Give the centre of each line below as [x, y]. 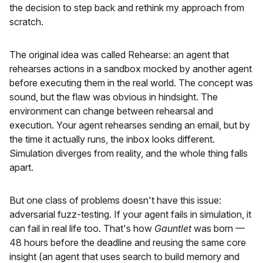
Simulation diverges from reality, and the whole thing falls [129, 153]
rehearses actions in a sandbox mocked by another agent [131, 68]
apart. [21, 167]
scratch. [26, 21]
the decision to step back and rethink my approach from [127, 7]
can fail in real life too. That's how [82, 228]
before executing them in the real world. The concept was [131, 82]
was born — [218, 228]
